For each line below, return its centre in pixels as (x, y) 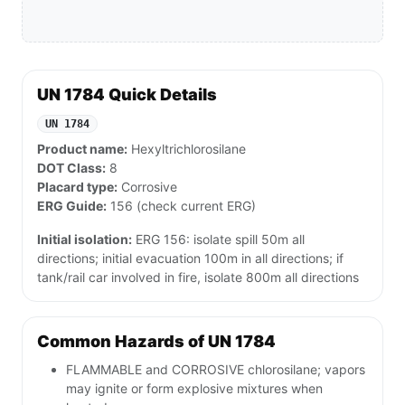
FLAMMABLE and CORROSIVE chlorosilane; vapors (216, 370)
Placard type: (77, 187)
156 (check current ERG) (181, 206)
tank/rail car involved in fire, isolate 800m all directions (198, 278)
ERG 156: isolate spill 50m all (218, 240)
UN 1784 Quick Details (127, 95)
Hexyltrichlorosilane (187, 149)
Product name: (82, 149)
